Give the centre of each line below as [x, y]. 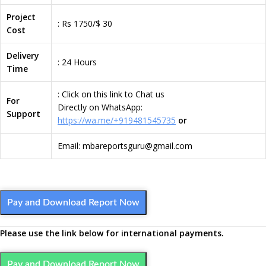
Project [21, 17]
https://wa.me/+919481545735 [117, 120]
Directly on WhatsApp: [100, 107]
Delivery [23, 56]
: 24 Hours [77, 62]
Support [23, 114]
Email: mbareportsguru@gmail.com [125, 146]
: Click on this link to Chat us [111, 94]
